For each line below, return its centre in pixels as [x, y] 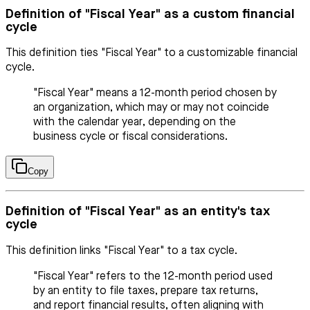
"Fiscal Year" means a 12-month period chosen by [155, 94]
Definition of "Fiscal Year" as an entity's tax [138, 212]
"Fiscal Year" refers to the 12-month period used [153, 276]
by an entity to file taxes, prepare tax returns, [146, 291]
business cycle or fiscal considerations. [130, 137]
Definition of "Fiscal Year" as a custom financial [150, 14]
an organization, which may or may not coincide [151, 108]
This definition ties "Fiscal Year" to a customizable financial [152, 54]
